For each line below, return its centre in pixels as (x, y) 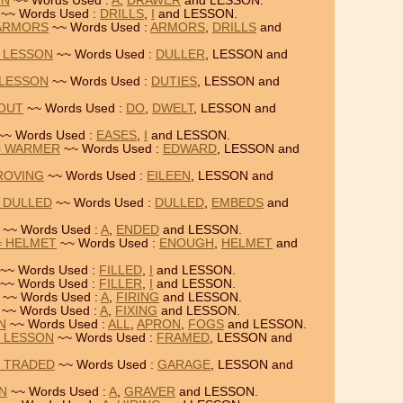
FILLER (121, 284)
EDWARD (190, 149)
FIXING (136, 311)
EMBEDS (237, 203)
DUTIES (174, 81)
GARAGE (184, 365)
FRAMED (183, 338)
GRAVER (150, 392)
